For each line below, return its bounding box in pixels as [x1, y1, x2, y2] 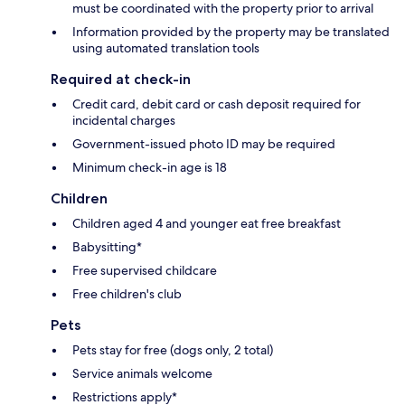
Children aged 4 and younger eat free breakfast [72, 214, 341, 231]
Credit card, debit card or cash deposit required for [72, 95, 361, 112]
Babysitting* [72, 238, 142, 255]
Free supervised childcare [72, 261, 217, 278]
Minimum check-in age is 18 [72, 158, 227, 175]
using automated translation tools [72, 39, 259, 56]
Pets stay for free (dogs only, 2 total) [72, 341, 273, 358]
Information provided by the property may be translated [72, 23, 390, 40]
